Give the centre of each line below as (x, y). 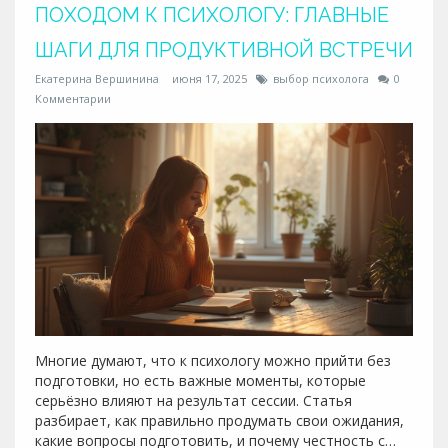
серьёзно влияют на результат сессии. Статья (193, 400)
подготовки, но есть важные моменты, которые (200, 380)
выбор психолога (321, 78)
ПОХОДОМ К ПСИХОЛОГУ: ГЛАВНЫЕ (212, 15)
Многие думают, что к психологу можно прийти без (213, 360)
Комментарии (73, 98)
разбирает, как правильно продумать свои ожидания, (219, 420)
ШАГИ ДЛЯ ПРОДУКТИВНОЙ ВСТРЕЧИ (224, 50)
